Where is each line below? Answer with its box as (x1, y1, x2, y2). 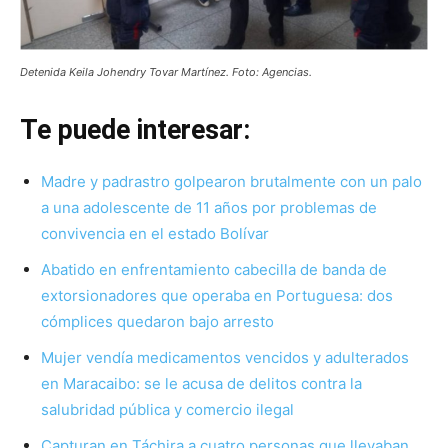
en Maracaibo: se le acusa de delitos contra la (41, 373, 362, 393)
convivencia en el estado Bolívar (41, 223, 269, 243)
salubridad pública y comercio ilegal (41, 399, 294, 419)
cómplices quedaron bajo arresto (41, 311, 274, 331)
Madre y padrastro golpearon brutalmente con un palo (41, 171, 422, 191)
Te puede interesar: (20, 113, 250, 146)
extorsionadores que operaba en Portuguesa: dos (41, 285, 393, 305)
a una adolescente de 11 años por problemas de (41, 197, 377, 217)
